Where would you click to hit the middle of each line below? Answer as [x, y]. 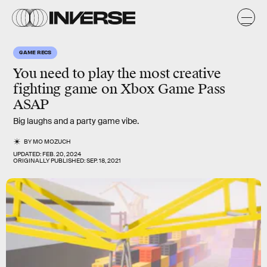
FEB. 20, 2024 [62, 154]
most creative [180, 74]
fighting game [56, 89]
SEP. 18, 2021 [104, 161]
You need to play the [77, 74]
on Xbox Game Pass [162, 89]
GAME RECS [35, 52]
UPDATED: [28, 154]
